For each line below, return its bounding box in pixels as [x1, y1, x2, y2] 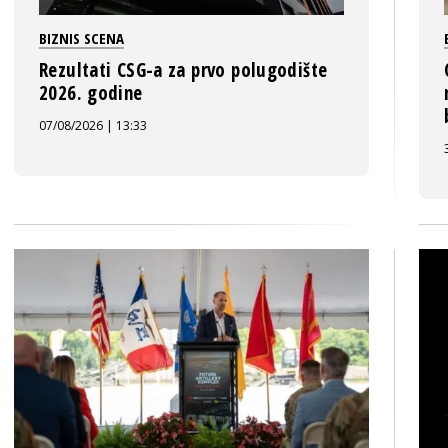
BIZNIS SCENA [39, 28, 124, 48]
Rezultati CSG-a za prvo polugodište [39, 57, 328, 83]
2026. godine [39, 80, 143, 106]
